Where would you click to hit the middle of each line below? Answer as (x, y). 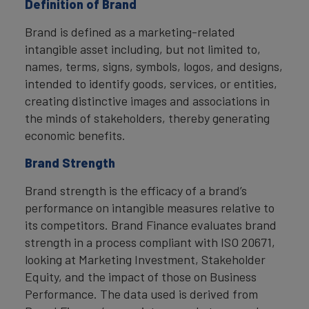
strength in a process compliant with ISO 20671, (150, 242)
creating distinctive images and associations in (147, 101)
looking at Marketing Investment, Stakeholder (145, 260)
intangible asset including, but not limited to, (143, 49)
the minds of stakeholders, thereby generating (147, 118)
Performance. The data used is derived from (141, 294)
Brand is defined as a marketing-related (130, 32)
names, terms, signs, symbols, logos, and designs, (154, 67)
